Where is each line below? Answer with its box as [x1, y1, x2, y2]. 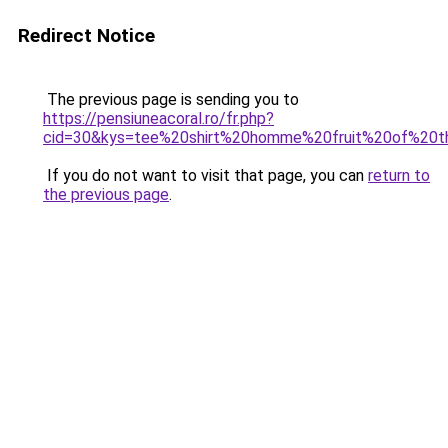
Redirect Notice [18, 24, 155, 47]
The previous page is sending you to [43, 90, 299, 109]
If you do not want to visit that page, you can [43, 166, 368, 185]
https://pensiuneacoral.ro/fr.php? [43, 109, 274, 128]
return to [368, 166, 430, 185]
